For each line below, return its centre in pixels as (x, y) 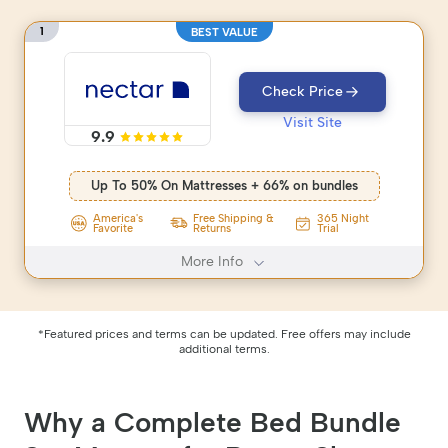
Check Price (303, 92)
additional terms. (224, 348)
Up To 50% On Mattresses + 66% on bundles (224, 186)
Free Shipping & (233, 218)
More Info (216, 261)
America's (117, 218)
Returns (212, 228)
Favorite (112, 228)
